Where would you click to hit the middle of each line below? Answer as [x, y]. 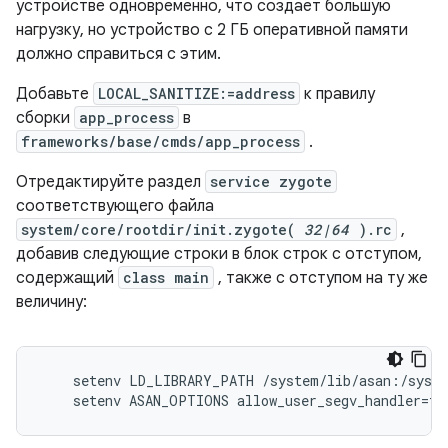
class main [166, 277]
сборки [45, 118]
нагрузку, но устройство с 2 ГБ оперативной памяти [212, 30]
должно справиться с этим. [118, 54]
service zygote [271, 181]
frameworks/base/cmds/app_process [160, 141]
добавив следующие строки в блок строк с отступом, [219, 254]
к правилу [337, 94]
